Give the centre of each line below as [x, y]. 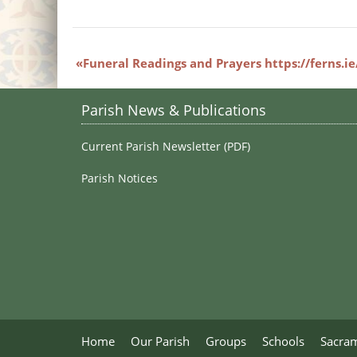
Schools [283, 341]
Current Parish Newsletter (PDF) [166, 146]
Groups [226, 341]
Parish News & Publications [174, 110]
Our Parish [160, 341]
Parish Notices [120, 178]
